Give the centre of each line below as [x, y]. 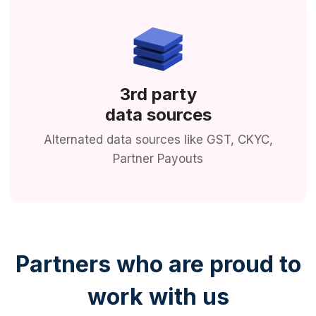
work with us [158, 297]
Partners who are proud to [158, 265]
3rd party [158, 95]
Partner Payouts [158, 159]
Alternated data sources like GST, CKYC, [158, 140]
